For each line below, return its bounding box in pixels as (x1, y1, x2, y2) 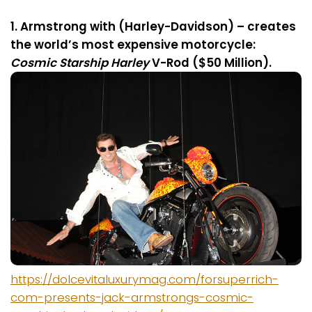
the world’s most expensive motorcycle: (10, 36, 256, 53)
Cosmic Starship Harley (10, 54, 149, 71)
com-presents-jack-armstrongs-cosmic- (10, 289, 253, 306)
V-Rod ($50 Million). (149, 54, 272, 71)
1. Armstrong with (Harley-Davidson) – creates (10, 17, 296, 35)
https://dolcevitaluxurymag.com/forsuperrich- (10, 271, 279, 288)
